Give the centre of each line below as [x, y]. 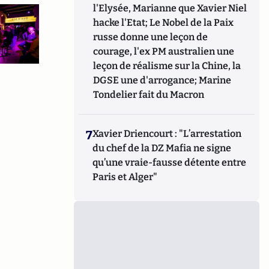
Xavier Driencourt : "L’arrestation [167, 134]
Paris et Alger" [125, 177]
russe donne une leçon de [151, 37]
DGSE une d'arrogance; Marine [162, 80]
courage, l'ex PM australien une [164, 51]
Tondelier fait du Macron [149, 95]
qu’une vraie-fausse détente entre [170, 162]
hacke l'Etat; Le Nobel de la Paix [164, 23]
